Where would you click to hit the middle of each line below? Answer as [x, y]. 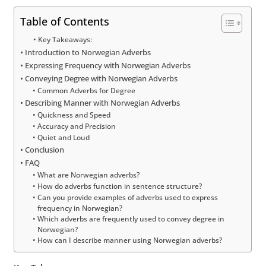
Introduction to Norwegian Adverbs [88, 52]
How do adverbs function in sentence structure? [119, 186]
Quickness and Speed [74, 114]
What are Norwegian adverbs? [88, 174]
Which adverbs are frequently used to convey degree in [131, 218]
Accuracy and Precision [76, 126]
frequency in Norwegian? [80, 208]
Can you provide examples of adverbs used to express [127, 197]
